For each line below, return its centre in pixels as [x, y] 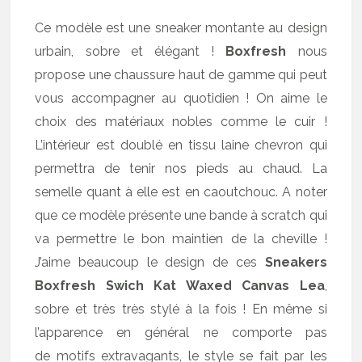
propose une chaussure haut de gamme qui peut [181, 75]
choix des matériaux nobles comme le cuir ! [181, 122]
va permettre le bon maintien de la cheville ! [181, 239]
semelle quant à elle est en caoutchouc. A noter [181, 192]
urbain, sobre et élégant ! [130, 51]
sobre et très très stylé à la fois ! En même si [181, 309]
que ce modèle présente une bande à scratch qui [181, 215]
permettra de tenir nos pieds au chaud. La [181, 168]
